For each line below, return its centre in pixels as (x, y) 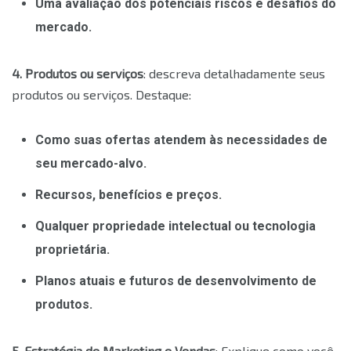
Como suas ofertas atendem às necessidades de (181, 140)
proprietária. (72, 250)
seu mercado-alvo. (91, 164)
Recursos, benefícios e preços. (128, 195)
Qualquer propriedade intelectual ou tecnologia (175, 226)
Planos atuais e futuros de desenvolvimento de (176, 281)
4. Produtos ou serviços (78, 74)
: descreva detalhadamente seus (234, 74)
